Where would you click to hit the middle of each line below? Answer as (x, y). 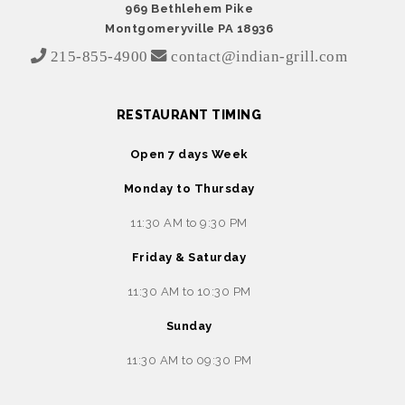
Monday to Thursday (189, 189)
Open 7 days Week (189, 155)
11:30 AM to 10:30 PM (189, 292)
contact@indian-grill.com (257, 56)
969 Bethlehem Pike (189, 9)
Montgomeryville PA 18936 (189, 28)
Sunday (189, 326)
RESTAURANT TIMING (189, 115)
